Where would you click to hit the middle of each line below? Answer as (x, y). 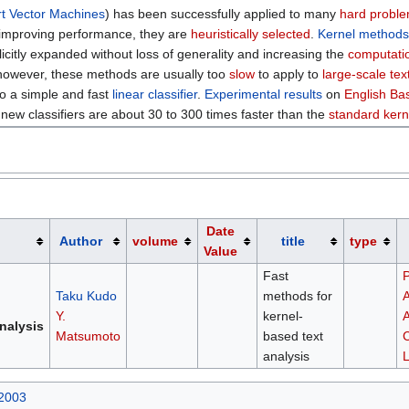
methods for (297, 295)
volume (155, 241)
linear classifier (155, 94)
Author (81, 241)
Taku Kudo (86, 295)
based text (293, 336)
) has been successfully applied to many (223, 14)
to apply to (289, 74)
